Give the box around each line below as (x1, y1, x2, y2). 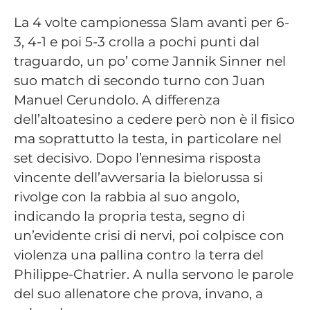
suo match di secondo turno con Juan (14, 71, 265, 89)
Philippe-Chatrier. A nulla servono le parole (14, 265, 293, 282)
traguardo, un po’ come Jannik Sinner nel (14, 52, 286, 69)
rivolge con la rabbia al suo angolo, (14, 188, 239, 205)
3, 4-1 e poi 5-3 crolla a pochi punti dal (14, 33, 259, 50)
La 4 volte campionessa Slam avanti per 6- (14, 13, 289, 30)
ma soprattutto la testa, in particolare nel (14, 129, 282, 147)
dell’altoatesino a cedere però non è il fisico (14, 110, 295, 127)
